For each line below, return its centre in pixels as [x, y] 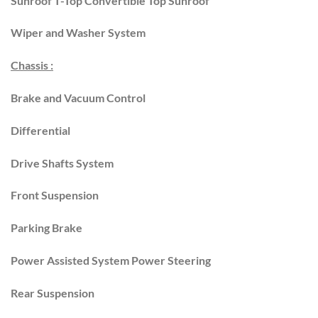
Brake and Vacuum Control [78, 98]
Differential [40, 130]
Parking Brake [46, 228]
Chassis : [32, 65]
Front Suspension [55, 195]
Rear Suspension [53, 292]
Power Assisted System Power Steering [111, 260]
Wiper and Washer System [78, 33]
